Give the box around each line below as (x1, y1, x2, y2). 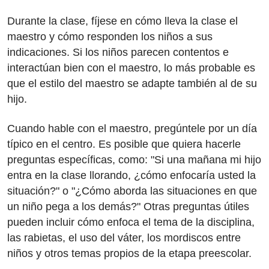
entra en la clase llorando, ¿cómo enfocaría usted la (7, 169, 256, 181)
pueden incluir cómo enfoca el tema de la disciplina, (7, 216, 255, 228)
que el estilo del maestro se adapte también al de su (7, 77, 257, 89)
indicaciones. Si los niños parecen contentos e (7, 46, 229, 58)
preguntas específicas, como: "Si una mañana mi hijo (7, 153, 261, 166)
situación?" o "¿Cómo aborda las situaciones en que (7, 184, 257, 197)
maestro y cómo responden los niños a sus (7, 31, 213, 43)
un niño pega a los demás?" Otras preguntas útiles (7, 200, 249, 213)
